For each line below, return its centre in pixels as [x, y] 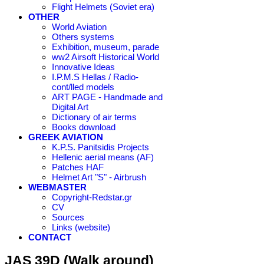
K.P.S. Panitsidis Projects [100, 147]
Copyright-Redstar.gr [92, 197]
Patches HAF [78, 167]
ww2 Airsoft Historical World [105, 57]
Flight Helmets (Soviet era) [103, 7]
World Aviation [79, 27]
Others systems [83, 37]
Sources [68, 217]
